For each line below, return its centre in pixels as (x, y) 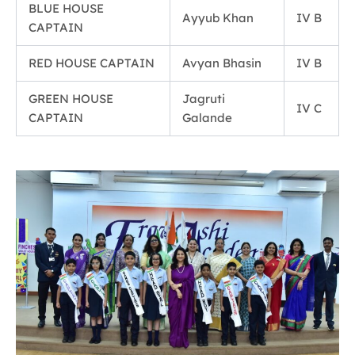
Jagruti (204, 99)
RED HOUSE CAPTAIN (92, 63)
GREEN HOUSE (71, 99)
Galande (207, 118)
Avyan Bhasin (222, 63)
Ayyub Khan (218, 18)
